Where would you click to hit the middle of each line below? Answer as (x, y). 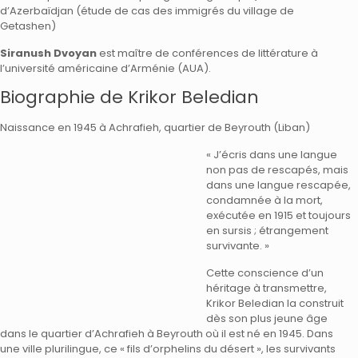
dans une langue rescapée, (278, 185)
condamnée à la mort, (265, 200)
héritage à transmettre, (267, 288)
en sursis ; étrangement (267, 231)
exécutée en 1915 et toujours (278, 215)
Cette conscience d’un (265, 273)
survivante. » (238, 246)
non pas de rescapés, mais (277, 170)
